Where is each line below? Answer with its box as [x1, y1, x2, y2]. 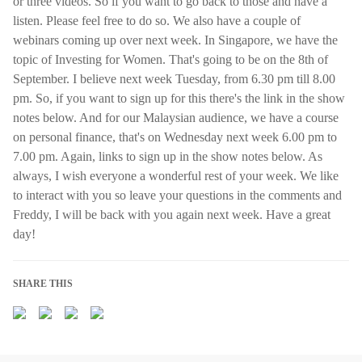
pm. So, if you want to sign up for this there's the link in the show [13, 91, 345, 105]
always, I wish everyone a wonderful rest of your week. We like [13, 169, 339, 183]
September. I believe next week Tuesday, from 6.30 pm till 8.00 [13, 72, 335, 86]
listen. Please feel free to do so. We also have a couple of [13, 14, 301, 27]
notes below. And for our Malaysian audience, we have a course [13, 111, 339, 124]
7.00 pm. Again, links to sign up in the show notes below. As [13, 149, 322, 163]
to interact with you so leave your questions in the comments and [13, 188, 342, 202]
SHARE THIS [13, 278, 73, 289]
